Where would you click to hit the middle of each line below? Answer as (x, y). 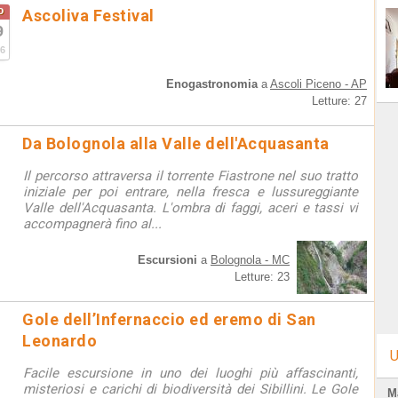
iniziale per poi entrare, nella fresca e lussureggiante (191, 192)
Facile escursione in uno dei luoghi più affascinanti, (191, 373)
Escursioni (167, 260)
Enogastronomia (212, 84)
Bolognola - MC (250, 260)
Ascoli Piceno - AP (318, 84)
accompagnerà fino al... (92, 224)
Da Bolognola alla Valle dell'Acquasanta (176, 143)
